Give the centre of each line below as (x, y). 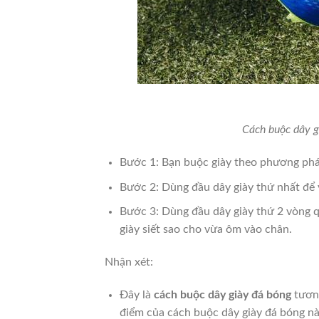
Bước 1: (140, 163)
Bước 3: (140, 212)
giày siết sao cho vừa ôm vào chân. (205, 230)
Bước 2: (140, 187)
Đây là (136, 294)
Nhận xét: (129, 262)
